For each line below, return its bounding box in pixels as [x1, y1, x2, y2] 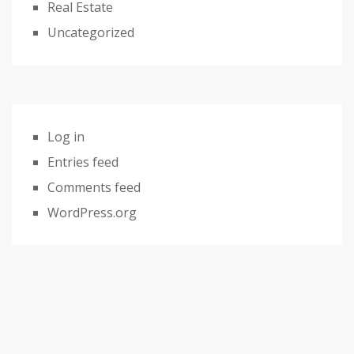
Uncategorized [47, 24, 134, 42]
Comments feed [47, 179, 141, 197]
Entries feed [47, 153, 119, 171]
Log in [47, 128, 85, 146]
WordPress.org [47, 204, 137, 222]
